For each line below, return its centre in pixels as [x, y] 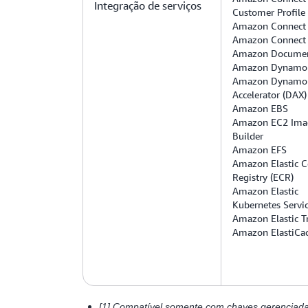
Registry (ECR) [263, 177]
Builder [248, 136]
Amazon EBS [260, 108]
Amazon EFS [260, 150]
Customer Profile [269, 12]
